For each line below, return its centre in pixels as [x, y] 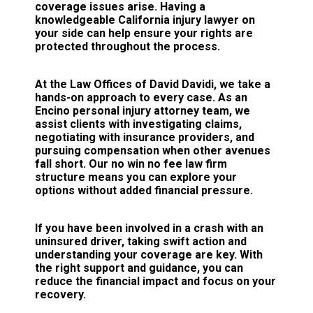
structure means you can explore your [136, 177]
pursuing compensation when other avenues [153, 150]
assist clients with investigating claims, [138, 124]
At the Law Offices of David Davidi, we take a [153, 84]
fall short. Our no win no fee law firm [131, 163]
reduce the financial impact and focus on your [155, 281]
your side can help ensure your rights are [144, 33]
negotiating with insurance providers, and [145, 137]
